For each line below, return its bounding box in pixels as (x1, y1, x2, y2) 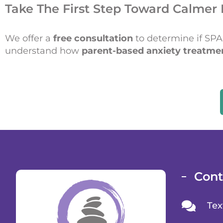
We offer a (5, 32, 53, 44)
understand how (5, 45, 82, 56)
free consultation (53, 32, 133, 44)
